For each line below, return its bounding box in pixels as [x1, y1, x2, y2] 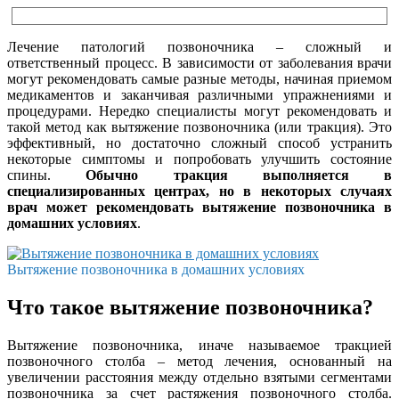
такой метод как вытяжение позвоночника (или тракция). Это [7, 118, 392, 134]
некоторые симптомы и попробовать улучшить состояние [7, 151, 392, 167]
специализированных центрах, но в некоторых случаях [7, 183, 392, 199]
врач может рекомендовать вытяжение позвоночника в [7, 199, 392, 215]
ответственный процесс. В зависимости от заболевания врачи [7, 54, 392, 70]
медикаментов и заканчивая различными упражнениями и [7, 86, 392, 102]
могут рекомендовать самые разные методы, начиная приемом [7, 70, 392, 86]
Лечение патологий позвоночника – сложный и [7, 38, 392, 54]
